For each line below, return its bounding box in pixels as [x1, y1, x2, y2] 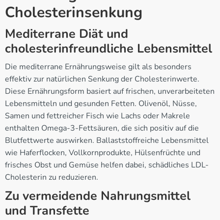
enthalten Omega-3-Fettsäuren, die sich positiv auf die [5, 122, 199, 134]
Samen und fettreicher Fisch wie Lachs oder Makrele [5, 110, 190, 121]
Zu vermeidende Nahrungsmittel [5, 187, 191, 204]
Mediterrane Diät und [5, 25, 128, 42]
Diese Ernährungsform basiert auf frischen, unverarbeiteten [5, 85, 215, 97]
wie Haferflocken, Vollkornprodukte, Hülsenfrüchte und [5, 147, 200, 158]
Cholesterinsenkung [5, 2, 142, 23]
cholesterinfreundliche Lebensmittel [5, 40, 212, 57]
